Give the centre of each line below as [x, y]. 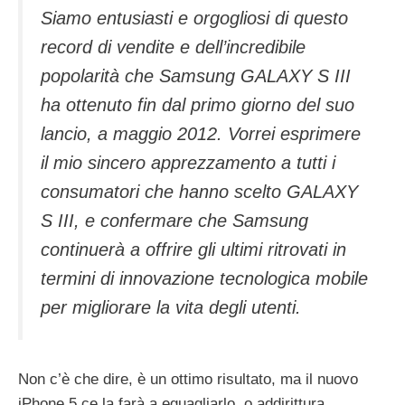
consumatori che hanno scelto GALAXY [199, 191]
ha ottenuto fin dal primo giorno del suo [198, 104]
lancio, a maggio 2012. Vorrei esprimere [201, 133]
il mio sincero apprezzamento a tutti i [188, 162]
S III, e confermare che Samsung [174, 220]
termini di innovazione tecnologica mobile [204, 278]
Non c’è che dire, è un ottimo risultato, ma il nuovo [188, 380]
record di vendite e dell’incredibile [173, 47]
